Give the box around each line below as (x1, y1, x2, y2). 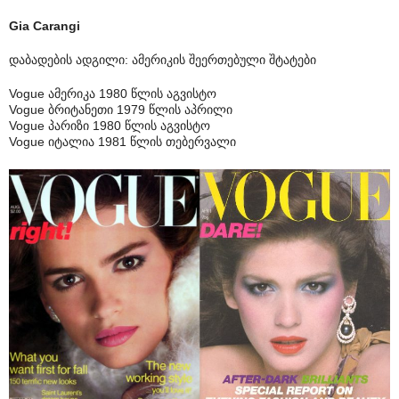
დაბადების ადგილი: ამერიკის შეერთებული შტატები (9, 52, 316, 67)
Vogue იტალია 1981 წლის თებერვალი (9, 134, 236, 149)
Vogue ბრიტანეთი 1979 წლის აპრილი (9, 102, 232, 117)
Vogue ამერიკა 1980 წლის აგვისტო (9, 85, 216, 101)
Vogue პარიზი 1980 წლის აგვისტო (9, 118, 210, 133)
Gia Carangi (9, 18, 80, 33)
